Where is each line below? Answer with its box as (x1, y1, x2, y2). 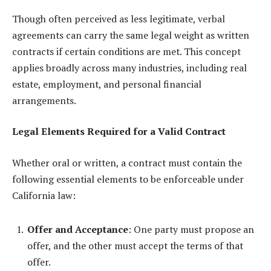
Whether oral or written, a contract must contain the (12, 155, 242, 169)
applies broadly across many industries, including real (12, 60, 247, 74)
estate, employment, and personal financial (12, 77, 201, 91)
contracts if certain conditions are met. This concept (12, 44, 241, 58)
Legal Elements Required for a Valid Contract (12, 125, 226, 139)
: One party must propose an (128, 222, 254, 236)
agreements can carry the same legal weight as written (12, 28, 249, 42)
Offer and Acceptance (27, 222, 128, 236)
